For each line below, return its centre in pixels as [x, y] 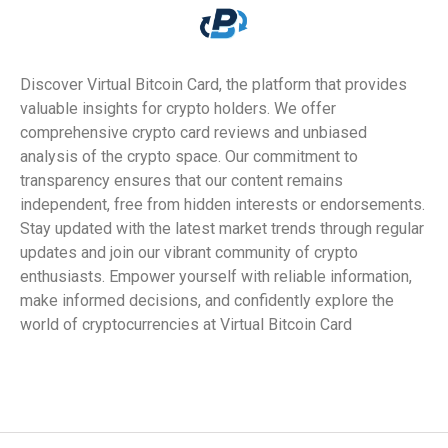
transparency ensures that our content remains [181, 181]
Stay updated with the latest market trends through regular [222, 229]
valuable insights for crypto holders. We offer [178, 109]
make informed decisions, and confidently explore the [207, 301]
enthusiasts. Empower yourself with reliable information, [216, 277]
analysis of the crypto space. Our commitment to [189, 157]
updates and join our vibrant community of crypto [189, 253]
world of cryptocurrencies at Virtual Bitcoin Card [186, 325]
